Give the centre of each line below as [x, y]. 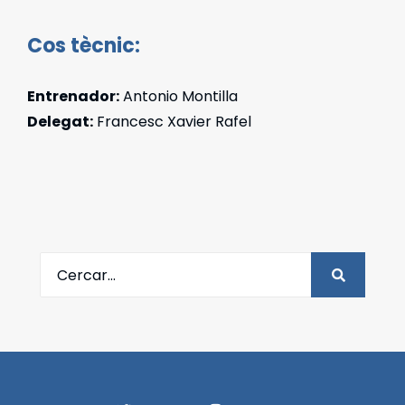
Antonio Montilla [179, 97]
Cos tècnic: [84, 46]
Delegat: [60, 122]
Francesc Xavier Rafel [172, 122]
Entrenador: [73, 97]
